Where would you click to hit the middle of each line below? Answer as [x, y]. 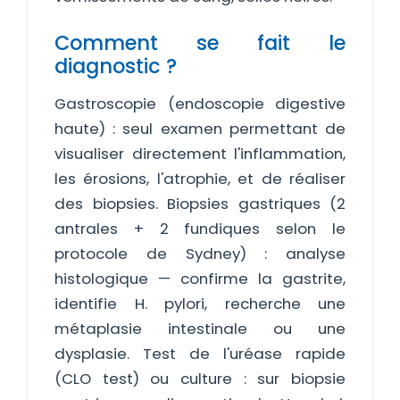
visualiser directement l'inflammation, [200, 154]
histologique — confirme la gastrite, [200, 279]
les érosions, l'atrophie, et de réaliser [200, 179]
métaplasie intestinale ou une [200, 329]
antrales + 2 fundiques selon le [200, 229]
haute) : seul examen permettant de [200, 129]
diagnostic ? [116, 66]
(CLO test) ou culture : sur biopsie [200, 379]
